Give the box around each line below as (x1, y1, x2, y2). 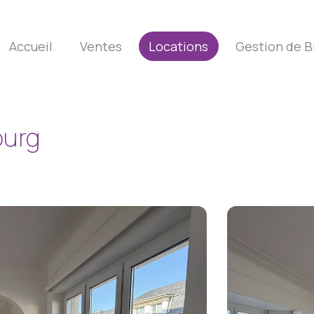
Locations (149, 37, 209, 55)
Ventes (79, 37, 122, 55)
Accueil (8, 37, 53, 55)
